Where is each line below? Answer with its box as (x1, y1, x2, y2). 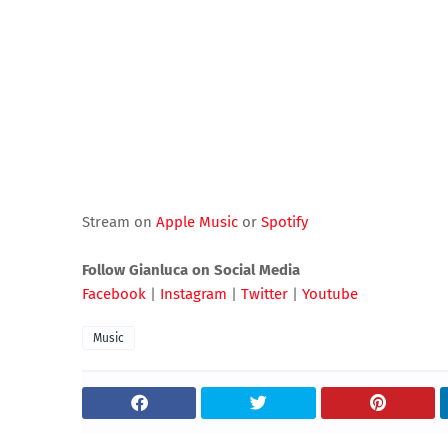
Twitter (241, 284, 288, 303)
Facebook (82, 284, 146, 303)
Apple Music (156, 212, 238, 231)
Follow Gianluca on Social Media (82, 260, 300, 279)
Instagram (160, 284, 227, 303)
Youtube (302, 284, 358, 303)
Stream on (82, 212, 156, 231)
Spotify (261, 212, 308, 231)
